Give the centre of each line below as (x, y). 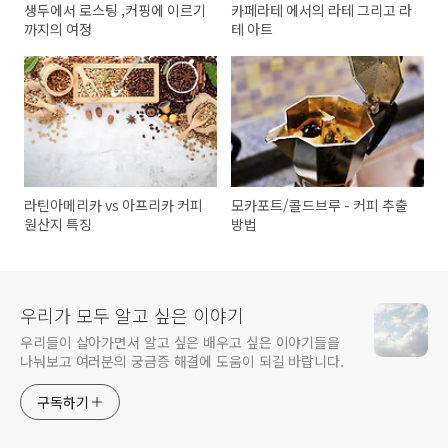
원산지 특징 (58, 224)
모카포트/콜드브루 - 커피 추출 (320, 205)
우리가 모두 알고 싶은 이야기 (132, 315)
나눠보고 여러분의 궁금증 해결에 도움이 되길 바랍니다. (182, 361)
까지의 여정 (58, 29)
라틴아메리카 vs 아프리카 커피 (113, 205)
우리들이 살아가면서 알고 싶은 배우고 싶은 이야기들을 (180, 342)
